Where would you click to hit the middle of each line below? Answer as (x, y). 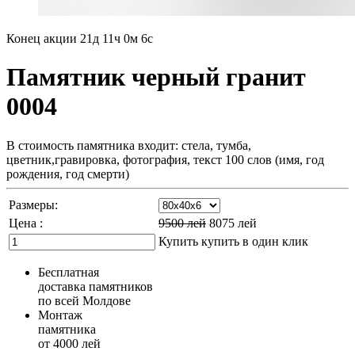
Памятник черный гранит (156, 77)
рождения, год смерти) (68, 174)
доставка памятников (95, 286)
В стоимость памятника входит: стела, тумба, (129, 145)
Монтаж (60, 315)
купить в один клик (255, 241)
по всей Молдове (84, 300)
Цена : (26, 223)
